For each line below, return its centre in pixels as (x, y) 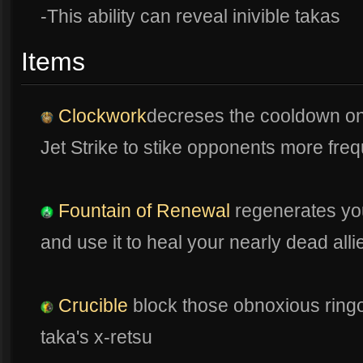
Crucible (91, 306)
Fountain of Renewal (142, 211)
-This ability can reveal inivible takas (190, 17)
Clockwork (100, 116)
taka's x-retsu (96, 337)
